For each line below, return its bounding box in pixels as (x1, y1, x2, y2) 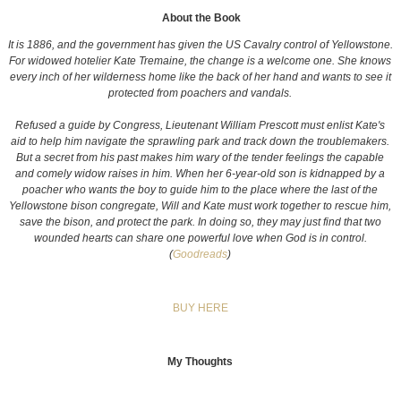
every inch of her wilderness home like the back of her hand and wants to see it (9, 70, 391, 83)
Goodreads (173, 247, 228, 260)
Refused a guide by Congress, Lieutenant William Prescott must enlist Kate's (15, 118, 386, 132)
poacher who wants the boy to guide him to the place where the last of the (22, 183, 379, 196)
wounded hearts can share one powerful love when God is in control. (33, 231, 367, 244)
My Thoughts (167, 354, 234, 368)
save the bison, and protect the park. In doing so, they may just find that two (19, 215, 381, 228)
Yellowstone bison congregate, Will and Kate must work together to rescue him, (9, 199, 392, 212)
